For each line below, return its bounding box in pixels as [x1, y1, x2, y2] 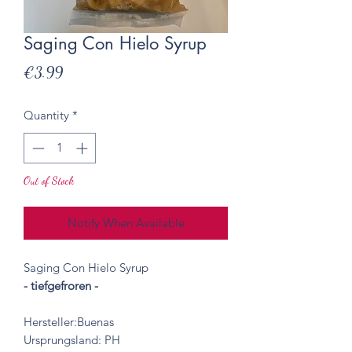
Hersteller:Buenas [24, 313, 117, 329]
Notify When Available [67, 214, 185, 230]
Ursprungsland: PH [24, 332, 120, 347]
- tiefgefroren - [24, 277, 98, 293]
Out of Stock [24, 173, 74, 187]
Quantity [24, 108, 69, 123]
